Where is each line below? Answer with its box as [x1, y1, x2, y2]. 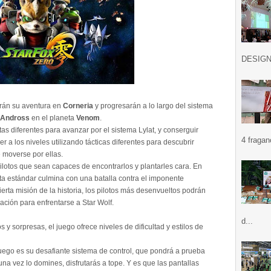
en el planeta [30, 114, 76, 122]
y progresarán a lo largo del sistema [93, 102, 213, 110]
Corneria [63, 102, 93, 110]
